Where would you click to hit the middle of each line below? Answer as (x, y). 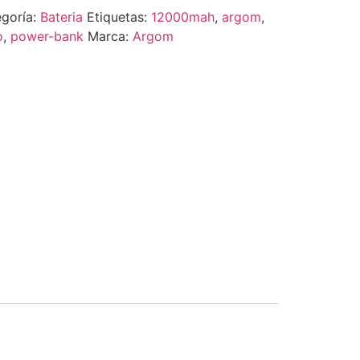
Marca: (110, 36)
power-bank (47, 36)
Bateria (61, 16)
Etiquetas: (119, 16)
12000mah (182, 16)
